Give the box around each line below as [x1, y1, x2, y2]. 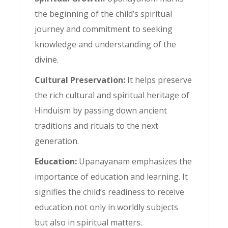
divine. [35, 54, 59, 65]
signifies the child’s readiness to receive [35, 186, 185, 197]
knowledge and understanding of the [35, 39, 177, 50]
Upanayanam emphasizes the [79, 156, 192, 167]
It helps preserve [127, 74, 192, 85]
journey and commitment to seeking [35, 23, 173, 35]
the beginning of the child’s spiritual [35, 8, 173, 19]
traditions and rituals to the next [35, 120, 159, 131]
